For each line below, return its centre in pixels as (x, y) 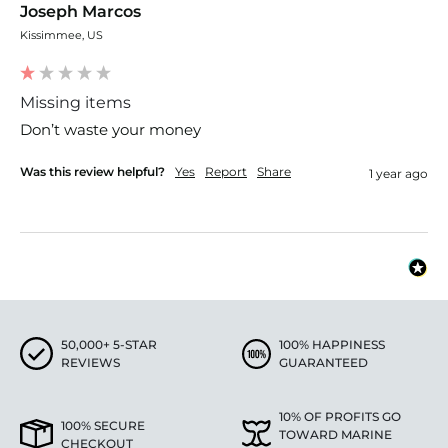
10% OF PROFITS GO (340, 416)
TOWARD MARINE (336, 434)
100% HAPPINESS (332, 344)
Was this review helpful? (92, 171)
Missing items (75, 102)
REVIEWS (91, 362)
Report (226, 171)
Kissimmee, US (61, 34)
